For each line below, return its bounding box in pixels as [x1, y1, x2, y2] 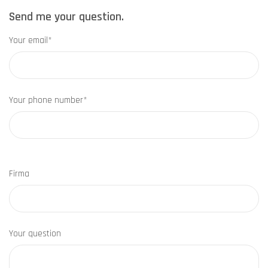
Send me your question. [9, 8, 124, 25]
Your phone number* [9, 94, 87, 106]
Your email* [9, 34, 52, 46]
